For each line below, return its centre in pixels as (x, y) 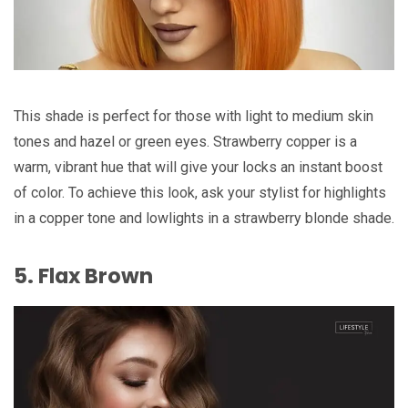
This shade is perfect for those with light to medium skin (194, 117)
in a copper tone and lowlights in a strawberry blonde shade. (204, 219)
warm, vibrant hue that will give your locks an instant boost (198, 168)
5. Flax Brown (83, 276)
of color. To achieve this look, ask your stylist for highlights (200, 193)
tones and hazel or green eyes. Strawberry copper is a (185, 142)
